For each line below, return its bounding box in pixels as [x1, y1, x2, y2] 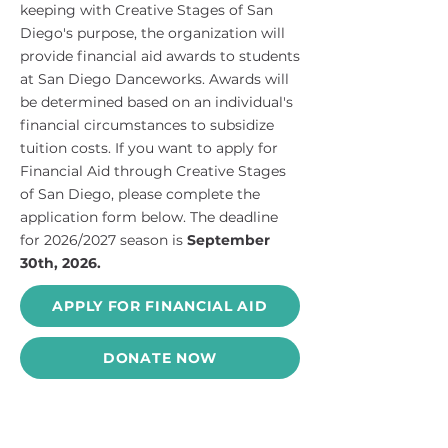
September [187, 231, 270, 249]
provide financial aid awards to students [20, 47, 300, 65]
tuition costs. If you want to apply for [20, 139, 278, 157]
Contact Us [20, 409, 147, 436]
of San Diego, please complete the [20, 185, 260, 203]
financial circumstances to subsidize [20, 116, 274, 134]
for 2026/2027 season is [20, 231, 187, 249]
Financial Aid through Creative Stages [20, 162, 286, 180]
